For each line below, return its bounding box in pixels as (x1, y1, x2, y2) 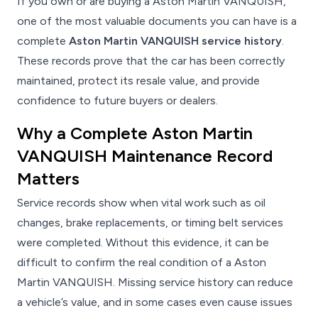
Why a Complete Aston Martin (17, 123, 253, 144)
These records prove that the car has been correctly (17, 54, 285, 68)
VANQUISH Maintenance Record (17, 146, 273, 167)
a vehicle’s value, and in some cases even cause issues (17, 295, 292, 309)
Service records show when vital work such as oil (17, 196, 265, 210)
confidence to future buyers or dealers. (17, 94, 218, 108)
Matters (17, 168, 79, 190)
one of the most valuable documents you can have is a (17, 14, 297, 28)
